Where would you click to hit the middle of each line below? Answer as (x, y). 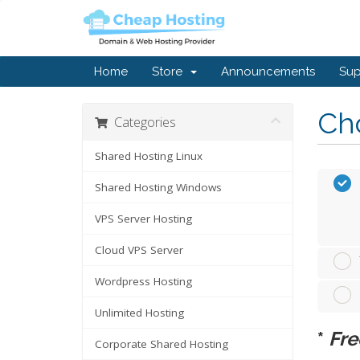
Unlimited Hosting (139, 313)
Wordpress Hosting (143, 281)
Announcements (268, 72)
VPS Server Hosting (143, 219)
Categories (142, 122)
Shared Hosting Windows (158, 187)
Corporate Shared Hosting (162, 344)
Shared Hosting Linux (149, 156)
